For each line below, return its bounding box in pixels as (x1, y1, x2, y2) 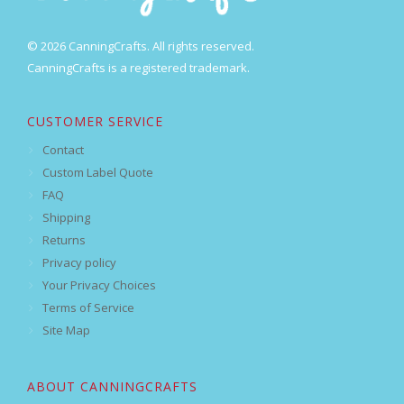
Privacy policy (42, 254, 116, 271)
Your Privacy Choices (42, 277, 156, 294)
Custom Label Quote (42, 164, 153, 181)
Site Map (42, 322, 90, 339)
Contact (42, 142, 84, 159)
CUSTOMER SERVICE (27, 113, 163, 131)
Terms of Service (42, 299, 134, 317)
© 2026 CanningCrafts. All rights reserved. (27, 38, 254, 55)
